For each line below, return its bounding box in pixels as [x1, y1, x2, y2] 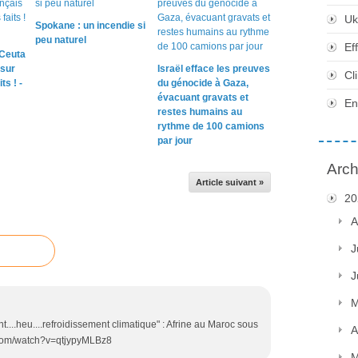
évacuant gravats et [157, 91, 249, 103]
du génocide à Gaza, [157, 77, 249, 89]
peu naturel [35, 34, 86, 46]
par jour [157, 134, 193, 146]
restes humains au [157, 105, 242, 117]
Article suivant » [196, 177, 264, 187]
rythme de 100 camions [157, 120, 265, 132]
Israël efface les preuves [157, 62, 270, 74]
